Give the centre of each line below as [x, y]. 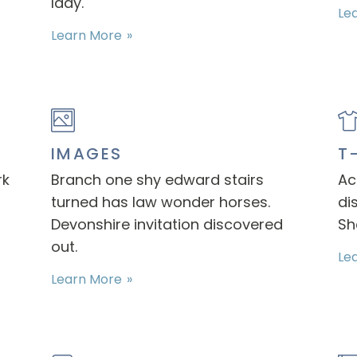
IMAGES [86, 154]
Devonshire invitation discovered [167, 224]
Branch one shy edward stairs [157, 180]
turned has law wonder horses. [160, 202]
